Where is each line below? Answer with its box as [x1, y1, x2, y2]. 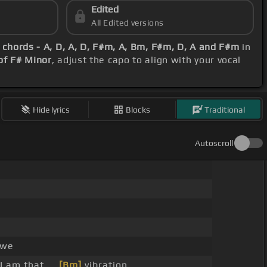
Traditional [204, 104, 246, 114]
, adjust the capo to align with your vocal [51, 54, 241, 66]
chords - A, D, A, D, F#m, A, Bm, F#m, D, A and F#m [2, 41, 240, 53]
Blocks [126, 104, 151, 114]
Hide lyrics [33, 104, 70, 114]
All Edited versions [91, 18, 164, 28]
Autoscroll [195, 138, 233, 148]
